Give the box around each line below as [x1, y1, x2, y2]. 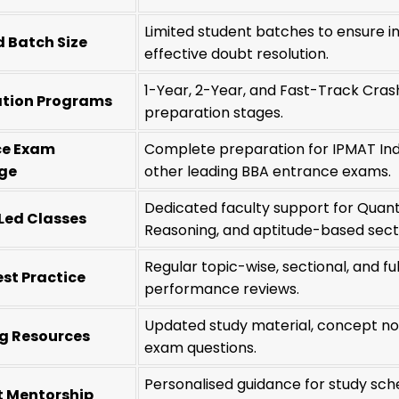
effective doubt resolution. [144, 44, 330, 65]
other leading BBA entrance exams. [144, 161, 392, 183]
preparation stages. [144, 102, 284, 124]
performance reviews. [144, 279, 300, 300]
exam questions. [144, 338, 257, 359]
